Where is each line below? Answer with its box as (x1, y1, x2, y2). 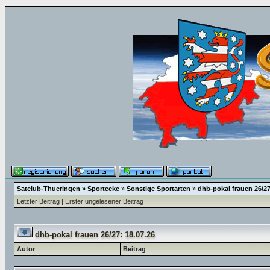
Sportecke (87, 185, 119, 192)
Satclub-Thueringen (16, 185, 80, 192)
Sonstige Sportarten (126, 185, 190, 192)
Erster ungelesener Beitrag (64, 198, 143, 205)
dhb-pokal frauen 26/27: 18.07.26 (34, 230, 155, 239)
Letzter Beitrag (16, 198, 60, 205)
